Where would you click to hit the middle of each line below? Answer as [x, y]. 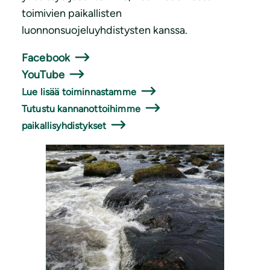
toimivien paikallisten [72, 14]
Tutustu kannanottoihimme [81, 109]
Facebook [46, 58]
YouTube [43, 75]
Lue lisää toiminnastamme [79, 92]
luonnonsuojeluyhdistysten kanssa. [106, 30]
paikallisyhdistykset [64, 126]
